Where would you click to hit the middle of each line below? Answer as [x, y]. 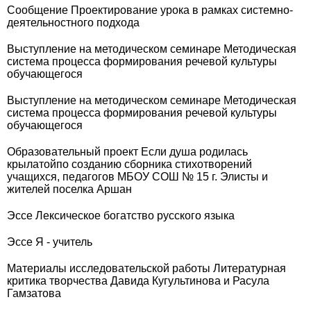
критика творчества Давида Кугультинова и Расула [138, 281]
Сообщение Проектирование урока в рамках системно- [150, 10]
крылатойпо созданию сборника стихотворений [129, 164]
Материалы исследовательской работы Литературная [146, 268]
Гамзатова [34, 293]
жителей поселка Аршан [69, 189]
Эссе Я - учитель [50, 242]
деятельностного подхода [73, 23]
